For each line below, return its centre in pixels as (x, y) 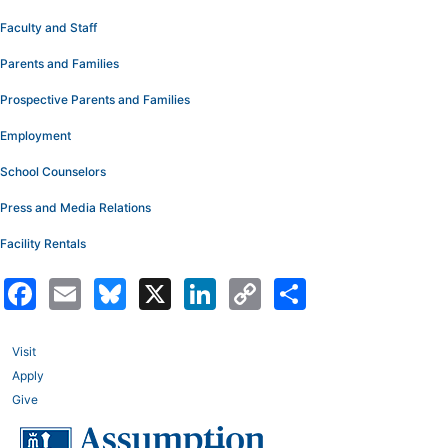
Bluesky (148, 293)
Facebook (64, 293)
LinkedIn (240, 293)
